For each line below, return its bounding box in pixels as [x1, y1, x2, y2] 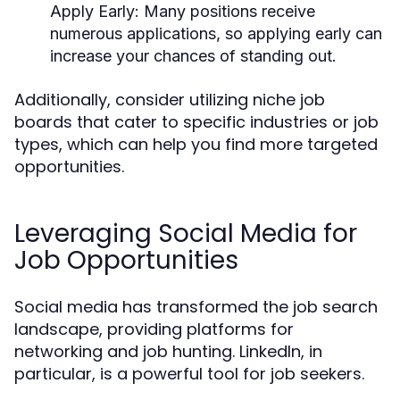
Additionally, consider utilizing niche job [14, 88, 325, 111]
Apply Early [50, 2, 135, 21]
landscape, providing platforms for [14, 318, 294, 340]
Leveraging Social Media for [14, 216, 357, 251]
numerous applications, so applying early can [50, 24, 382, 43]
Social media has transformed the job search [14, 296, 378, 318]
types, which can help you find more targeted [14, 133, 378, 155]
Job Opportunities [14, 243, 238, 278]
